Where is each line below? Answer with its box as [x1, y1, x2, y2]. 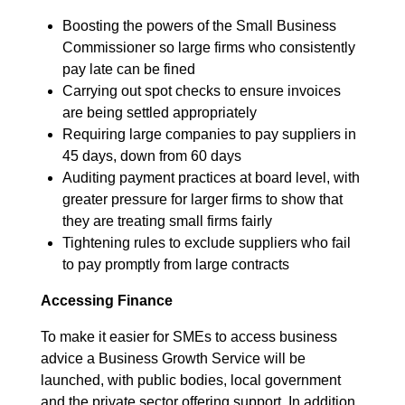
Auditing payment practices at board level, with [62, 169, 360, 185]
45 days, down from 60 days [62, 147, 241, 164]
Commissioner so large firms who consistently [62, 39, 355, 55]
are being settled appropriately [62, 104, 257, 120]
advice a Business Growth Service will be [41, 350, 306, 366]
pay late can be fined [62, 61, 195, 77]
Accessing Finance [41, 292, 173, 308]
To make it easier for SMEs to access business [41, 328, 337, 344]
